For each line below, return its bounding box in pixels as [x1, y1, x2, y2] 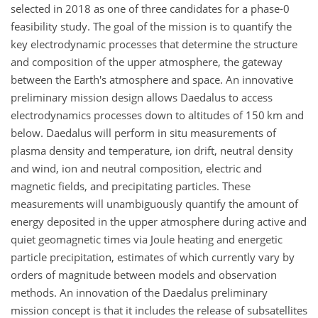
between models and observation [111, 267, 277, 282]
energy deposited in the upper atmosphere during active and [11, 214, 307, 229]
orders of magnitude [11, 267, 111, 282]
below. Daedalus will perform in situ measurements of [11, 125, 276, 140]
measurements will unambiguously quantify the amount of [11, 196, 298, 211]
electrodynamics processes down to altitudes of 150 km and [11, 107, 304, 122]
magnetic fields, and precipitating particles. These [11, 178, 251, 193]
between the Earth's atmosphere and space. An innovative [11, 72, 293, 87]
